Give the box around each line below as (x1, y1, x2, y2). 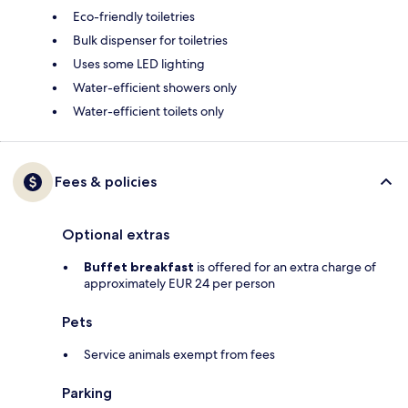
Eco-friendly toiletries (73, 8, 195, 25)
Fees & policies (55, 173, 157, 191)
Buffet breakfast (84, 259, 194, 276)
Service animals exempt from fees (84, 346, 275, 363)
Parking (62, 384, 112, 403)
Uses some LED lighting (73, 56, 205, 73)
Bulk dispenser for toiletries (73, 32, 228, 49)
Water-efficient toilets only (73, 103, 224, 120)
